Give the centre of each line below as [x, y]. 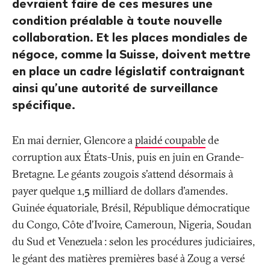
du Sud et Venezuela [57, 242]
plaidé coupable [170, 140]
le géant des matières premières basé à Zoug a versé [128, 259]
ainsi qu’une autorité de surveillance [115, 88]
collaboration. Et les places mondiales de [130, 37]
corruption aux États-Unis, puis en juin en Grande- [128, 157]
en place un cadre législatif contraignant [128, 71]
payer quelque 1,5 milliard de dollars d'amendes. [120, 191]
